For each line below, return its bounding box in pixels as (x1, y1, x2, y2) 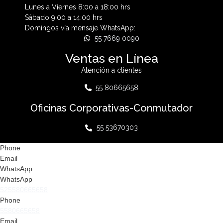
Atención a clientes (81, 66, 142, 74)
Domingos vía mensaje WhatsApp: (25, 23, 135, 32)
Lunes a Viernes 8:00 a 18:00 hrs (25, 2, 130, 11)
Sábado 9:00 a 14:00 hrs (25, 13, 103, 21)
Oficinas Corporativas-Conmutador (30, 102, 193, 114)
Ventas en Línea (65, 50, 158, 66)
